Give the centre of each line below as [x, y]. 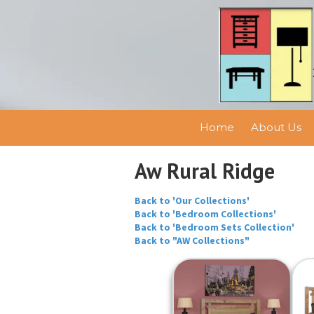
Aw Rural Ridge [205, 171]
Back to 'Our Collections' [192, 201]
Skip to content [57, 31]
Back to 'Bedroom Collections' [205, 214]
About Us [277, 128]
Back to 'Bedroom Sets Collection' [214, 227]
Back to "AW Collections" [192, 241]
